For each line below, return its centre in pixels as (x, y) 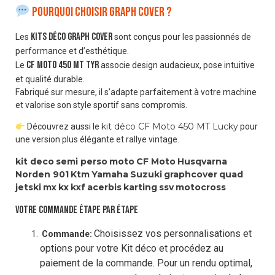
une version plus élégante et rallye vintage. (97, 140)
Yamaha (110, 174)
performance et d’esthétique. (72, 51)
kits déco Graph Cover (72, 37)
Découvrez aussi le (63, 127)
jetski (28, 187)
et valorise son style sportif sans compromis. (101, 105)
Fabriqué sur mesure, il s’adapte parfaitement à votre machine (136, 92)
